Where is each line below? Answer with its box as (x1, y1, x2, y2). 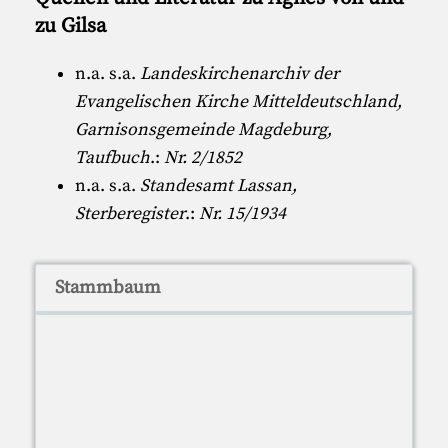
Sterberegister (75, 203, 186, 226)
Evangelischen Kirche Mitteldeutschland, (75, 91, 403, 114)
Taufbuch (75, 147, 151, 170)
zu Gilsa (35, 12, 107, 39)
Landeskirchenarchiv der (140, 63, 340, 86)
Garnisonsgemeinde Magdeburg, (75, 119, 333, 142)
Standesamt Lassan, (140, 175, 298, 198)
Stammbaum (54, 275, 161, 299)
